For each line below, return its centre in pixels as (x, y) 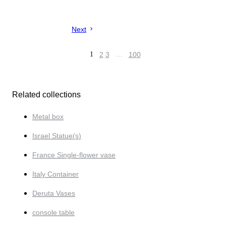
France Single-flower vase (74, 155)
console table (53, 213)
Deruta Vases (54, 193)
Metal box (48, 117)
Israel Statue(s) (57, 136)
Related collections (46, 95)
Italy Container (55, 174)
